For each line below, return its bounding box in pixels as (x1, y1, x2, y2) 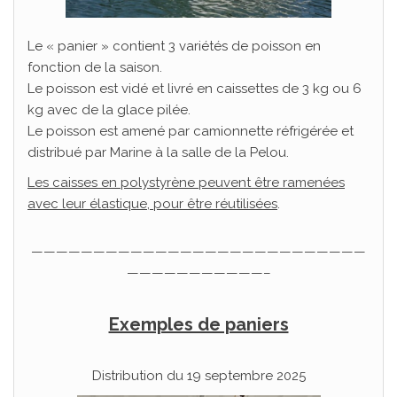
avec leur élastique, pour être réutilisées (27, 196, 277, 212)
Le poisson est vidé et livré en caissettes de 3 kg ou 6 (27, 81, 362, 97)
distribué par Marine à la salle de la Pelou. (27, 144, 289, 160)
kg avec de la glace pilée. (27, 102, 191, 118)
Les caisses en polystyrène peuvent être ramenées (27, 175, 345, 191)
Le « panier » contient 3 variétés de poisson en (27, 38, 321, 54)
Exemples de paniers (108, 314, 289, 335)
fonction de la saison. (27, 59, 162, 75)
